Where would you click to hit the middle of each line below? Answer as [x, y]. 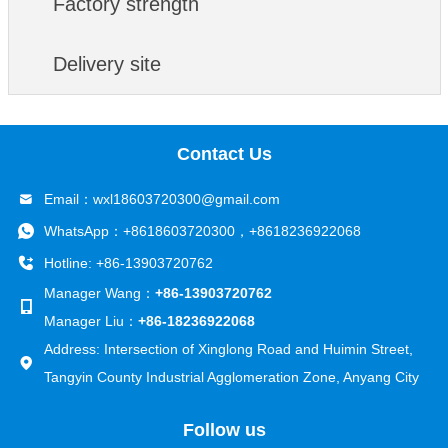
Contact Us [224, 154]
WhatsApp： [83, 231]
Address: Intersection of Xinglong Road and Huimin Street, [228, 349]
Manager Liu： [90, 321]
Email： [68, 199]
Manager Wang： [99, 293]
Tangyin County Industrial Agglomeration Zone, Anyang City [231, 377]
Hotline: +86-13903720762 [128, 263]
